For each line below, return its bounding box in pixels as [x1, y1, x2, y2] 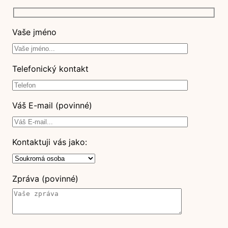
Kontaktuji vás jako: [12, 137, 87, 147]
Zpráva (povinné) [12, 174, 78, 184]
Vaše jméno [12, 27, 56, 37]
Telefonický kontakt [12, 64, 89, 74]
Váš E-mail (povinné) [12, 100, 92, 110]
